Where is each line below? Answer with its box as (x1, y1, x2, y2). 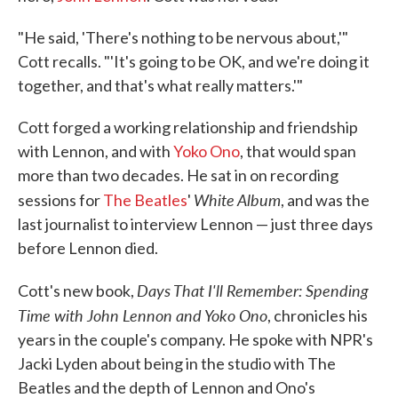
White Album (194, 188, 281, 211)
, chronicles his (267, 306, 368, 325)
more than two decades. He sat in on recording (18, 165, 338, 185)
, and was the (281, 190, 370, 210)
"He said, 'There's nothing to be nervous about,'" (18, 28, 348, 47)
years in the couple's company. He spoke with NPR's (18, 330, 373, 349)
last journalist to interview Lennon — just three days (18, 214, 373, 234)
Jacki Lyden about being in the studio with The (18, 354, 336, 373)
